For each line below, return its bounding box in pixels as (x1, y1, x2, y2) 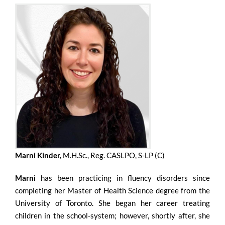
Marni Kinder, (15, 150, 61, 160)
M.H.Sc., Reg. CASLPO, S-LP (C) (61, 150, 165, 160)
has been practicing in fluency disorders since (41, 173, 210, 182)
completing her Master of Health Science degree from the (15, 185, 210, 195)
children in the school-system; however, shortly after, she (15, 210, 210, 220)
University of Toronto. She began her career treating (15, 198, 210, 207)
